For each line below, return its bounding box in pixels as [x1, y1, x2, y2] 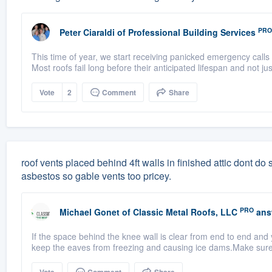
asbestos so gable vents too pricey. [21, 169, 171, 183]
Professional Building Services [127, 26, 256, 39]
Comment [100, 87, 136, 98]
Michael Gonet [59, 206, 120, 219]
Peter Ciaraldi [59, 26, 115, 39]
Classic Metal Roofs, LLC [132, 206, 237, 219]
